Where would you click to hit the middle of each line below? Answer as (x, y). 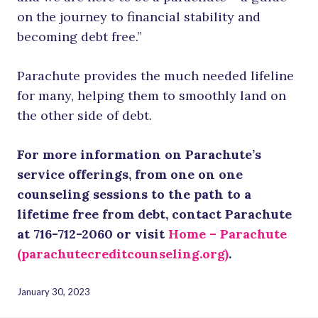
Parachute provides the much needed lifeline (155, 76)
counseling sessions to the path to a (134, 194)
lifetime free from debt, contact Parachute (154, 214)
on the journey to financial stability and (139, 17)
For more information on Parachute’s (139, 155)
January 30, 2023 (54, 292)
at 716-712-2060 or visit (93, 234)
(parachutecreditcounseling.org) (123, 254)
